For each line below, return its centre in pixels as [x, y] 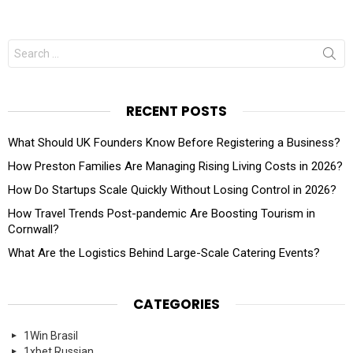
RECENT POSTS [176, 111]
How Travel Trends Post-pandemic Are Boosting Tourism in [162, 213]
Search [28, 45]
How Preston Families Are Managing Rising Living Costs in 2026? [175, 166]
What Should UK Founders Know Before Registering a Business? [174, 142]
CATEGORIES [176, 304]
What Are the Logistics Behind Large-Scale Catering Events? [164, 253]
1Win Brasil [51, 335]
